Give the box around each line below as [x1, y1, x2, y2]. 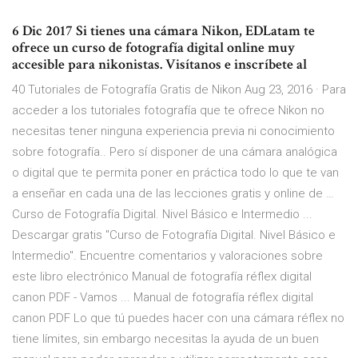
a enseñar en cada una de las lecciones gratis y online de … [12, 186, 334, 201]
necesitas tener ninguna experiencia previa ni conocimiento [12, 124, 335, 139]
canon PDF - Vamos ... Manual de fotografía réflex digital [12, 290, 313, 305]
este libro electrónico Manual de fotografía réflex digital [12, 269, 312, 284]
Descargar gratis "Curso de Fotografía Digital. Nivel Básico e [12, 228, 336, 243]
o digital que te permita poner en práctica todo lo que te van [12, 165, 339, 181]
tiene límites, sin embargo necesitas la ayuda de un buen [12, 332, 319, 347]
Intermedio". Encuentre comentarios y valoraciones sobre [12, 249, 323, 264]
